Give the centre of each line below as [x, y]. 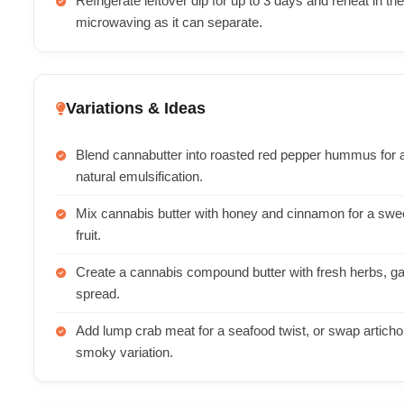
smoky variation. [124, 353]
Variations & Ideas [136, 108]
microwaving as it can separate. [169, 23]
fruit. [88, 235]
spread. [98, 294]
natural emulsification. [139, 177]
